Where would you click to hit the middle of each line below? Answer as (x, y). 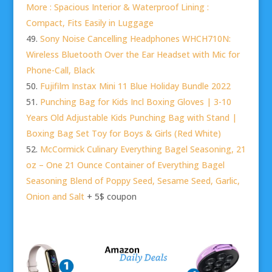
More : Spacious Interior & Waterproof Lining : (117, 7)
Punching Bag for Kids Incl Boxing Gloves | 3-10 (135, 102)
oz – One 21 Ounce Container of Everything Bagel (125, 165)
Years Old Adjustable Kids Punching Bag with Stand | (131, 118)
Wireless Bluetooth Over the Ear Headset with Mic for (133, 55)
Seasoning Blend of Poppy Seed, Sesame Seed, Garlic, (133, 181)
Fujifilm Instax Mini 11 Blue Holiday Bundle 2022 (135, 86)
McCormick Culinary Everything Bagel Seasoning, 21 (143, 149)
